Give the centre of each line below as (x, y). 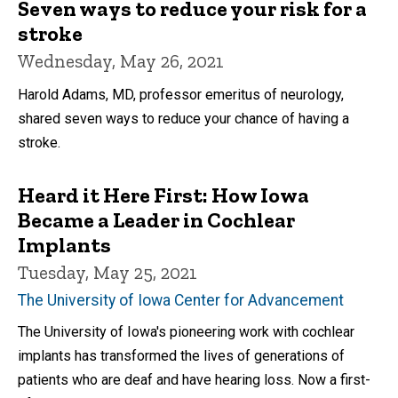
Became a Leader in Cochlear (156, 220)
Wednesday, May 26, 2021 (121, 61)
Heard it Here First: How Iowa (163, 195)
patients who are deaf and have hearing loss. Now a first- (194, 380)
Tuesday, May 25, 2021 (107, 273)
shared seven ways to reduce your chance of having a (183, 119)
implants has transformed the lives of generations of (181, 356)
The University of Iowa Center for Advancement (181, 301)
